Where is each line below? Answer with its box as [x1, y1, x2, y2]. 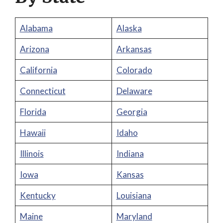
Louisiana [116, 190, 151, 201]
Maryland [116, 211, 152, 222]
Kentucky [19, 190, 56, 201]
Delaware [116, 86, 152, 96]
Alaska [116, 23, 142, 33]
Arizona [19, 44, 49, 54]
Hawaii [19, 127, 46, 138]
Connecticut [19, 86, 66, 96]
